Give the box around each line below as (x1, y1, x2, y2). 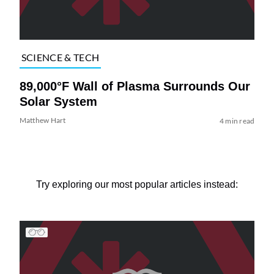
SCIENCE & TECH (21, 51, 100, 64)
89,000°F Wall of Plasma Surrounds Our (19, 79, 250, 93)
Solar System (19, 94, 97, 108)
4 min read (219, 116, 255, 125)
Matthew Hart (19, 115, 66, 125)
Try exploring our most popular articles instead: (36, 179, 238, 190)
